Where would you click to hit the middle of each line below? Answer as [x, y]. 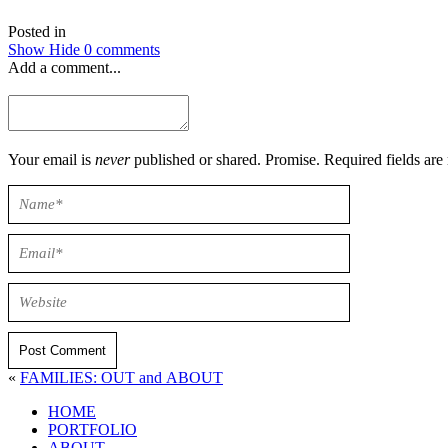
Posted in [37, 31]
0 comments [122, 49]
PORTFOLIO [92, 429]
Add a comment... [64, 67]
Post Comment [62, 350]
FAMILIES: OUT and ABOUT [162, 377]
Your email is [51, 159]
